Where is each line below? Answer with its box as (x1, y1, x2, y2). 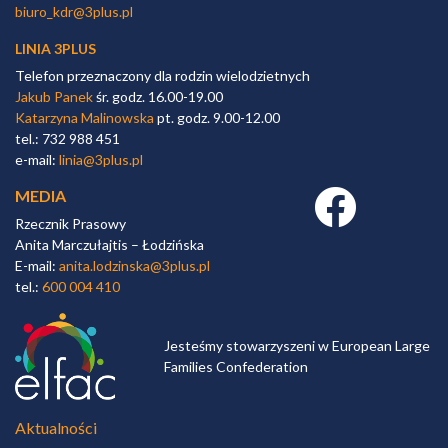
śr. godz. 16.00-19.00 (93, 87, 223, 105)
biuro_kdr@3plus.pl (15, 2, 133, 20)
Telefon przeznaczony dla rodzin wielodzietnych (15, 66, 310, 84)
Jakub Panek (15, 87, 93, 105)
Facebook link (312, 186, 397, 204)
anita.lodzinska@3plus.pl (59, 256, 210, 274)
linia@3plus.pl (59, 150, 143, 168)
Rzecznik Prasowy (15, 214, 126, 232)
